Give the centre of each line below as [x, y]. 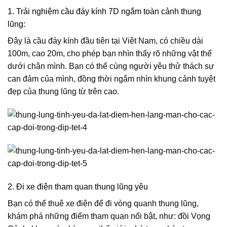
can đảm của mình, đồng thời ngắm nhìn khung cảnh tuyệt [111, 79]
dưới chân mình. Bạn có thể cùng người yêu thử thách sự [111, 66]
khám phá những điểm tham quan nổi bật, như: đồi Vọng [109, 216]
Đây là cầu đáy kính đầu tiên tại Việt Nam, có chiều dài [105, 41]
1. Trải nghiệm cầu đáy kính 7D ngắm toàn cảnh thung [104, 12]
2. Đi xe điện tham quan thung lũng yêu [78, 186]
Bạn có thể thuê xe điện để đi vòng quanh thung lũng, [103, 203]
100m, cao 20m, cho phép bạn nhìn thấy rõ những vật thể [110, 54]
